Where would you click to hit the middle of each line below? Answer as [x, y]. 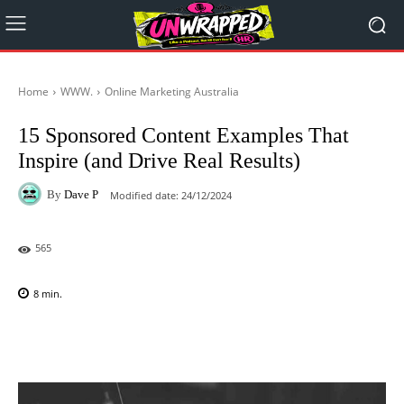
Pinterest [270, 340]
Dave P [81, 194]
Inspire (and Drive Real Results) [159, 161]
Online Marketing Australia [172, 92]
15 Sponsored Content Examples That [184, 135]
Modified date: [144, 195]
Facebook [83, 340]
